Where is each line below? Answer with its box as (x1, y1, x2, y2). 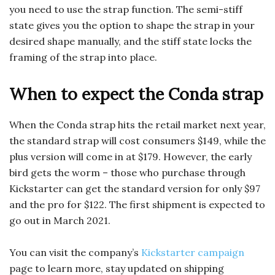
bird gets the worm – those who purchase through (9, 166, 246, 179)
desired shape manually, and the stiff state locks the (9, 34, 252, 47)
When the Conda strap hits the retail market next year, (9, 118, 266, 131)
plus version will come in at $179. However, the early (9, 150, 252, 163)
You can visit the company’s (9, 246, 141, 258)
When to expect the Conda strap (9, 83, 263, 104)
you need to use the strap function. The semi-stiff (9, 2, 242, 15)
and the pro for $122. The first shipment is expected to (9, 198, 265, 211)
